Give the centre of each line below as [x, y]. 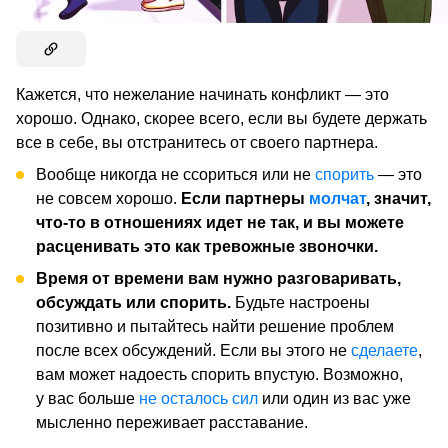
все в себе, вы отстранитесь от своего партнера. [197, 143]
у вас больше [87, 399]
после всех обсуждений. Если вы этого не [193, 351]
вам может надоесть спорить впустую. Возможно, [219, 375]
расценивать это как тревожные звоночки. [207, 247]
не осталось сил [198, 399]
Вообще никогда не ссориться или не [175, 175]
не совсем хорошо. [108, 199]
